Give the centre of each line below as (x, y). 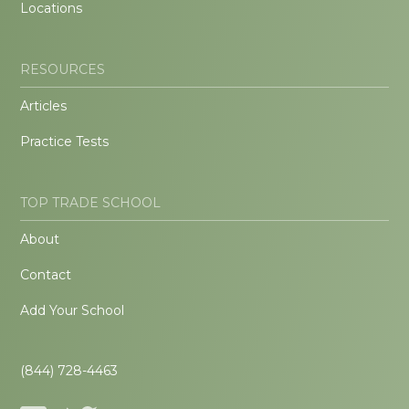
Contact (46, 275)
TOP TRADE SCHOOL (91, 203)
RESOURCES (63, 70)
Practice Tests (65, 142)
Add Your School (73, 311)
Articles (44, 106)
